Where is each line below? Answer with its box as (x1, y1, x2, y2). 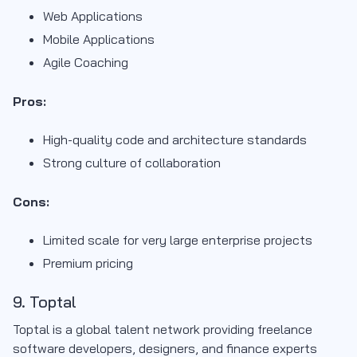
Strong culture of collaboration (43, 155, 221, 171)
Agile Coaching (43, 54, 128, 71)
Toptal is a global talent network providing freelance (13, 321, 312, 338)
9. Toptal (13, 292, 76, 312)
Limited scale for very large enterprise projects (43, 232, 312, 249)
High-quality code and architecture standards (43, 131, 307, 148)
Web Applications (43, 8, 143, 25)
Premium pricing (43, 255, 133, 272)
